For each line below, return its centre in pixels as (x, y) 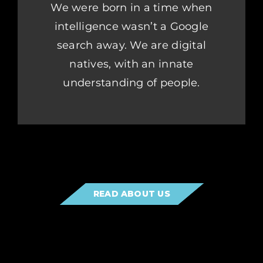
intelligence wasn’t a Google (131, 27)
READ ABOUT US (131, 194)
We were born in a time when (131, 8)
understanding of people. (131, 83)
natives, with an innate (131, 64)
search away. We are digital (131, 45)
